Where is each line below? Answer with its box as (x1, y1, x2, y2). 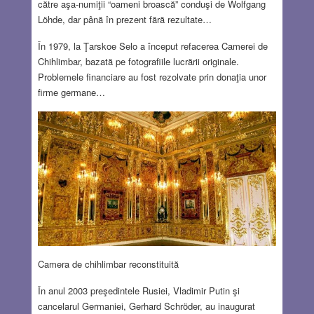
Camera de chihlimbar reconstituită (37, 257, 179, 271)
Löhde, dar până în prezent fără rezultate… (37, 13, 212, 27)
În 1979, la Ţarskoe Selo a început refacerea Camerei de (37, 39, 268, 53)
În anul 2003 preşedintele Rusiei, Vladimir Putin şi (37, 284, 240, 298)
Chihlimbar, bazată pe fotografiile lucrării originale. (37, 55, 239, 69)
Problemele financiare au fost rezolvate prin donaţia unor (37, 70, 266, 84)
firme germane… (37, 86, 105, 100)
